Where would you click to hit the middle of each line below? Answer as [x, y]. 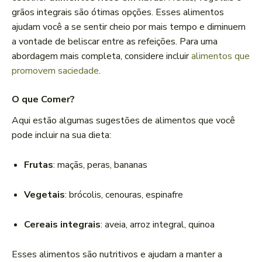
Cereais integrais [62, 225]
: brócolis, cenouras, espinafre [124, 195]
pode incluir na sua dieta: [61, 135]
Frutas [39, 165]
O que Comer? [43, 100]
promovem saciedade [55, 71]
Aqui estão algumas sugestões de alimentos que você [123, 121]
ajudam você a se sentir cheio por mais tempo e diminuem [129, 27]
